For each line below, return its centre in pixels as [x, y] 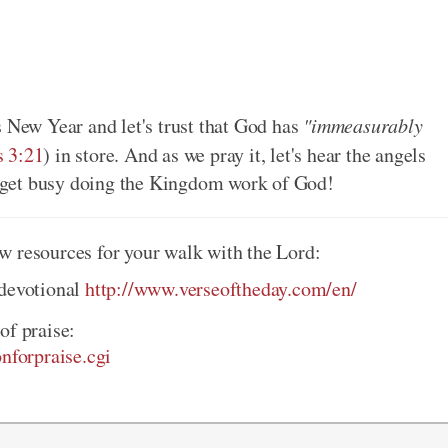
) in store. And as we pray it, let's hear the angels [235, 155]
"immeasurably [363, 125]
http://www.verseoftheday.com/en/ [221, 289]
